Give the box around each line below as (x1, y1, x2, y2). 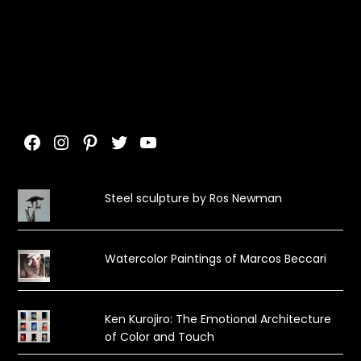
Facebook (22, 127, 117, 155)
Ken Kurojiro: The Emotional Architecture (104, 311, 331, 328)
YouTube (138, 127, 223, 155)
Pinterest (80, 127, 164, 155)
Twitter (109, 127, 174, 155)
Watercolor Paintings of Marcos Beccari (104, 251, 326, 268)
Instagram (51, 127, 153, 155)
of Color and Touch (104, 329, 214, 346)
